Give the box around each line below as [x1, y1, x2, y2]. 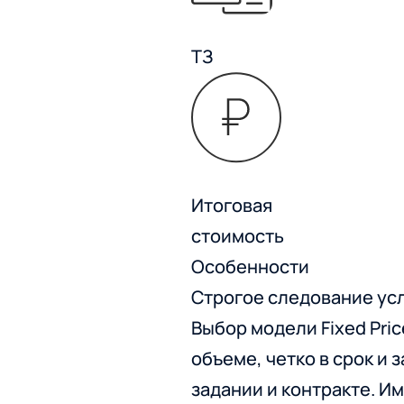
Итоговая [191, 193, 272, 217]
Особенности [191, 254, 309, 279]
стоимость [191, 224, 284, 248]
